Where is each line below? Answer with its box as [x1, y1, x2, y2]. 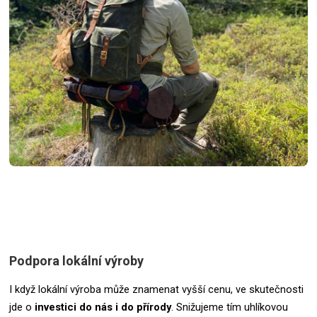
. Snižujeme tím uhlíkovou [171, 300, 288, 313]
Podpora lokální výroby [9, 253, 144, 268]
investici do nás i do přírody [35, 300, 171, 313]
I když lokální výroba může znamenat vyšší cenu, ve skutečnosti [9, 282, 304, 296]
